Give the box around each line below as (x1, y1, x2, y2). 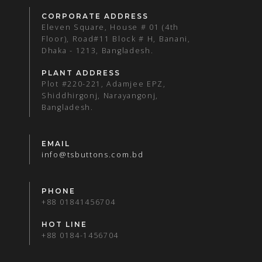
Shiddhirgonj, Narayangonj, (42, 91, 159, 101)
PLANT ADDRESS (42, 68, 120, 78)
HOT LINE (42, 220, 87, 229)
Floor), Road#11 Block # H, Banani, (42, 34, 191, 44)
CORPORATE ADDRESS (42, 12, 149, 21)
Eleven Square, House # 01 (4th (42, 22, 179, 33)
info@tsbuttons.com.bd (42, 150, 144, 160)
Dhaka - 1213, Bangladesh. (42, 46, 154, 56)
